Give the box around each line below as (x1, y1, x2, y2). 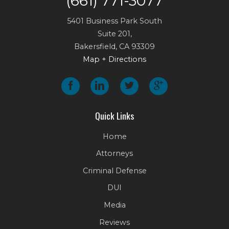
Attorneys (96, 149, 133, 158)
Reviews (99, 217, 130, 227)
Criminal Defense (82, 166, 147, 176)
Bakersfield (74, 42, 116, 52)
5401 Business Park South (67, 16, 162, 26)
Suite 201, (97, 29, 132, 39)
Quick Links (95, 108, 134, 122)
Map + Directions (83, 55, 146, 64)
